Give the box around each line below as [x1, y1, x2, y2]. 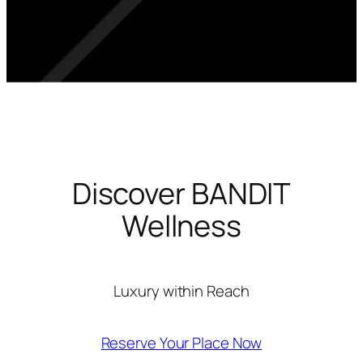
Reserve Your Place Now [100, 331, 263, 353]
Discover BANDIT [71, 173, 292, 213]
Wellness [121, 205, 242, 246]
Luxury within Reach [113, 280, 250, 302]
